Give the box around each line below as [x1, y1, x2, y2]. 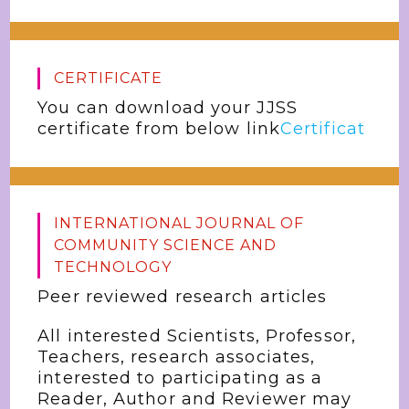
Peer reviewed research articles [37, 286, 328, 307]
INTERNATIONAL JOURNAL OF [54, 214, 305, 232]
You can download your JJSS [37, 97, 298, 118]
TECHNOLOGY [54, 257, 173, 276]
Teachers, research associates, [37, 346, 316, 367]
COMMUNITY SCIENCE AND [54, 236, 278, 254]
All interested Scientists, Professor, [37, 325, 356, 346]
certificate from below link [37, 118, 280, 139]
